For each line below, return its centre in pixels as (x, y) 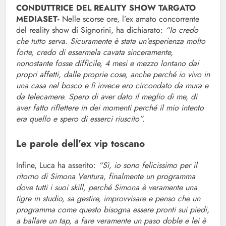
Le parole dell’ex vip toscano (80, 144)
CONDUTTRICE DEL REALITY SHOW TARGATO (106, 8)
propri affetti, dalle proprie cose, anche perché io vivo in (113, 75)
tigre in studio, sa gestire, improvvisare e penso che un (108, 199)
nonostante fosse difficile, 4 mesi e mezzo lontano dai (107, 64)
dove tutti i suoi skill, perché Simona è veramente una (107, 188)
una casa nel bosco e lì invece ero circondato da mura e (112, 86)
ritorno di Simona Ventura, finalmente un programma (106, 177)
